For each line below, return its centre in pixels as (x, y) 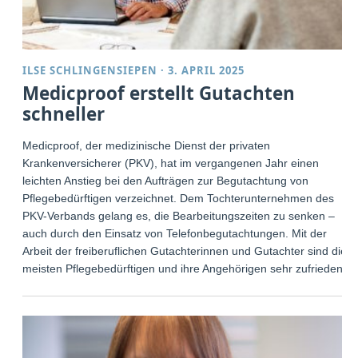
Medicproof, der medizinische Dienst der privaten (147, 146)
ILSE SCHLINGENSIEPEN (90, 71)
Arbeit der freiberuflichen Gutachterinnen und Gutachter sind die (185, 251)
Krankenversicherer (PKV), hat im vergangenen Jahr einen (171, 163)
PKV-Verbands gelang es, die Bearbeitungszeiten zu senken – (179, 216)
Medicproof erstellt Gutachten (159, 93)
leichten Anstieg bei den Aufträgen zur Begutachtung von (166, 181)
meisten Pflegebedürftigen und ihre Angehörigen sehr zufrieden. (185, 269)
